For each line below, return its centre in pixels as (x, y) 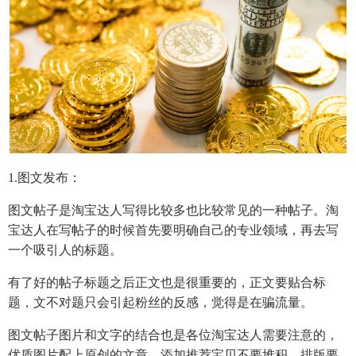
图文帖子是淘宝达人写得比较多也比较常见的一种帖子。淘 (173, 210)
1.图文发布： (44, 177)
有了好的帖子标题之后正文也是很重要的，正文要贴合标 (167, 282)
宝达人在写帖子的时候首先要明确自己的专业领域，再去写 (173, 230)
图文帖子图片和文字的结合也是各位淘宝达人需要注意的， (173, 335)
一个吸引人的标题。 (65, 250)
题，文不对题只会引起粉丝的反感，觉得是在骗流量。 (161, 302)
